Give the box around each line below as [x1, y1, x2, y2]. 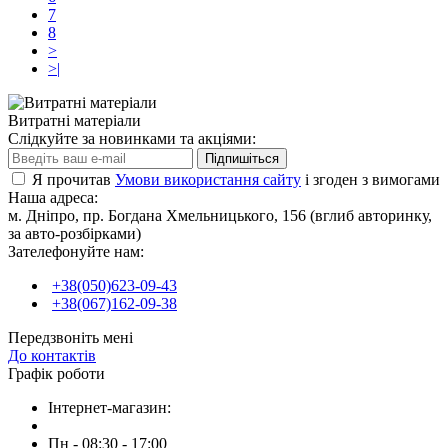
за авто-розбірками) [8, 224, 141, 242]
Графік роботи [8, 364, 105, 382]
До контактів [8, 346, 96, 364]
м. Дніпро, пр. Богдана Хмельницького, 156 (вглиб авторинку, [8, 206, 432, 224]
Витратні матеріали [8, 111, 141, 129]
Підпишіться [205, 150, 279, 166]
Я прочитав [32, 170, 115, 188]
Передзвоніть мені [8, 328, 133, 346]
